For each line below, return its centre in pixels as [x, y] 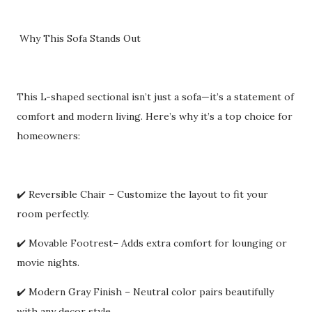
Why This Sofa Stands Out [79, 38]
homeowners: [48, 136]
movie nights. [48, 263]
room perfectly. [53, 214]
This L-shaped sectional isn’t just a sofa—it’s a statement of [155, 97]
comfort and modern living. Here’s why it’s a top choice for [155, 116]
